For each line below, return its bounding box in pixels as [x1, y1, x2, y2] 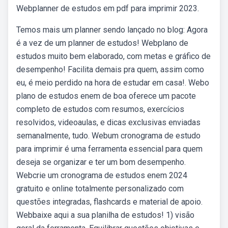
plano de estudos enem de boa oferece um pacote [16, 91, 196, 101]
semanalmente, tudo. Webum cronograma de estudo [16, 131, 201, 140]
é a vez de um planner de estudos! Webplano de [16, 38, 188, 48]
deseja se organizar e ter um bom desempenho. [16, 157, 186, 167]
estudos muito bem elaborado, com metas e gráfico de [16, 51, 211, 61]
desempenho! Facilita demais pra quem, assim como [16, 65, 204, 74]
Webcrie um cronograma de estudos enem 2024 [16, 170, 187, 180]
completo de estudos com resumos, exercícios [16, 104, 184, 114]
